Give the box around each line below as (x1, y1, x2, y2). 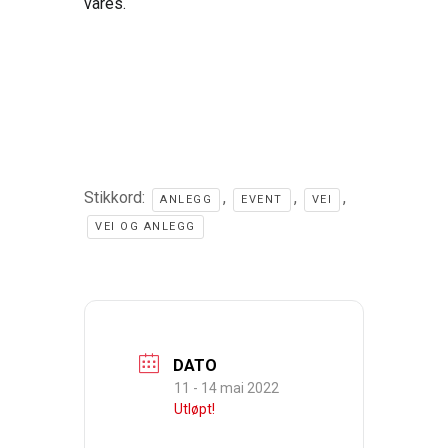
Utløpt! (174, 400, 215, 417)
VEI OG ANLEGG (95, 220, 196, 233)
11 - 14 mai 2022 (174, 379, 279, 396)
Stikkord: (84, 188, 149, 207)
